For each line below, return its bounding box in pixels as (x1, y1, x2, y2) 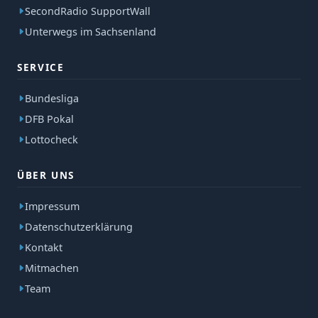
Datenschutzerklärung (25, 220, 133, 234)
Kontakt (25, 241, 62, 255)
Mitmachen (25, 261, 79, 275)
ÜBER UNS (17, 168, 75, 182)
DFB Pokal (25, 112, 74, 126)
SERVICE (17, 60, 65, 75)
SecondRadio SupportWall (25, 4, 150, 18)
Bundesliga (25, 92, 79, 106)
